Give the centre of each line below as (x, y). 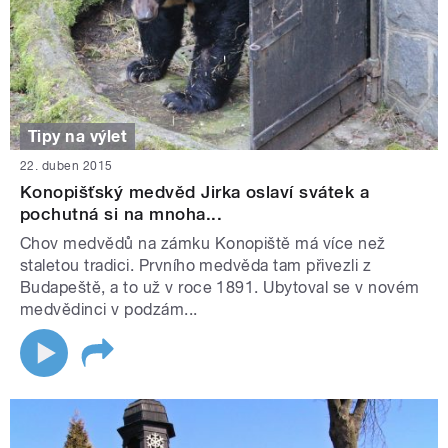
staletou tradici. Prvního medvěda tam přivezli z (196, 266)
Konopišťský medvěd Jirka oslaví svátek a (195, 192)
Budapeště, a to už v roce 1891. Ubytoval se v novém (220, 288)
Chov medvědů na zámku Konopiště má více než (203, 244)
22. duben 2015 (66, 166)
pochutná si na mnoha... (121, 214)
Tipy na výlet (78, 136)
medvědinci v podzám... (109, 310)
